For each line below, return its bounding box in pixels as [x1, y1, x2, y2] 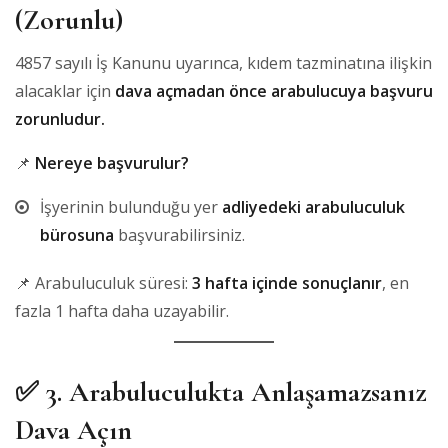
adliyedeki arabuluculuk [222, 195, 405, 218]
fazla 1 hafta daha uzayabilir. [15, 299, 229, 322]
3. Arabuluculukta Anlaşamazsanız [46, 374, 426, 409]
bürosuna [40, 223, 114, 246]
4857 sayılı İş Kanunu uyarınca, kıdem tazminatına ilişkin [15, 51, 432, 74]
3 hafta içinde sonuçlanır [192, 271, 382, 294]
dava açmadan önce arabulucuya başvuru [115, 79, 433, 102]
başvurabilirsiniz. [114, 223, 245, 246]
